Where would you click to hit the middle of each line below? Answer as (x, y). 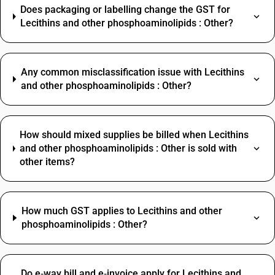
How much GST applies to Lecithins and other (122, 211)
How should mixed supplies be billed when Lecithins (134, 135)
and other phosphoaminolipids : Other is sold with (129, 148)
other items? (48, 162)
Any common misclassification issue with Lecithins (132, 72)
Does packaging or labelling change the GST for (126, 10)
